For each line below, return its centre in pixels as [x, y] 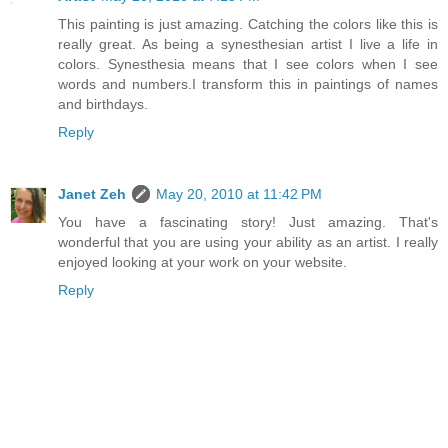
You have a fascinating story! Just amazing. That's [248, 222]
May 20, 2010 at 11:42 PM [239, 194]
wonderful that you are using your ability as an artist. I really [248, 242]
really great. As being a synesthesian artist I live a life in [248, 44]
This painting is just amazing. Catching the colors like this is [248, 24]
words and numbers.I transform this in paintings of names [248, 84]
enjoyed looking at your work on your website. [202, 262]
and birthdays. [103, 104]
